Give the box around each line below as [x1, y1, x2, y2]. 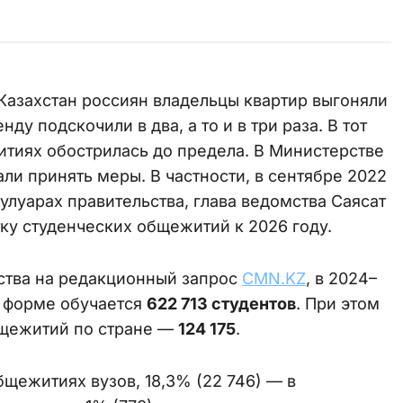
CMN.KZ [242, 268, 306, 288]
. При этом [296, 293, 380, 313]
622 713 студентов [147, 293, 296, 313]
